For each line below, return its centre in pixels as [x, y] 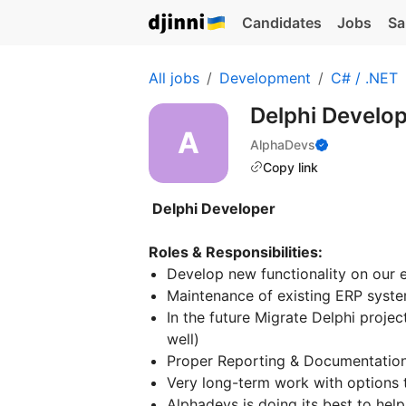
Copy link [290, 167]
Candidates [281, 23]
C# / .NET [364, 78]
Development [265, 78]
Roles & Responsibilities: [236, 252]
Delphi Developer [214, 208]
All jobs [174, 78]
